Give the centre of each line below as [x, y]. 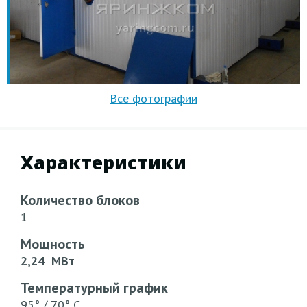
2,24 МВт [49, 260]
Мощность [53, 244]
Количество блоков [80, 200]
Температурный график [94, 287]
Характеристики [103, 162]
